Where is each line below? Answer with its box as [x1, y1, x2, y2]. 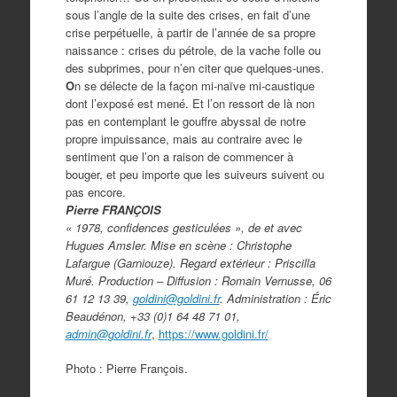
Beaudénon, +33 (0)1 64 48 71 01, [65, 307, 240, 324]
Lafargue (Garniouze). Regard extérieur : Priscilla [65, 253, 315, 271]
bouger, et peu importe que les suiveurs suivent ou [65, 165, 324, 183]
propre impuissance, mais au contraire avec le [65, 129, 302, 147]
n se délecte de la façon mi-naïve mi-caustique [74, 76, 315, 94]
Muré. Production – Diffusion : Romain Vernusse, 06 [65, 271, 331, 289]
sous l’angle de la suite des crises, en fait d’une [65, 5, 310, 23]
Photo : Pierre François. [65, 360, 188, 377]
